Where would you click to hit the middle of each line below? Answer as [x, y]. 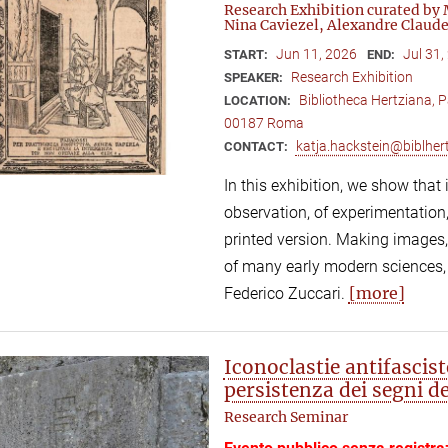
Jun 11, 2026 [316, 53]
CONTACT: [257, 146]
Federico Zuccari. [286, 293]
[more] [376, 292]
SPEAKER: [254, 77]
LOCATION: [258, 100]
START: [247, 54]
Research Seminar [285, 416]
